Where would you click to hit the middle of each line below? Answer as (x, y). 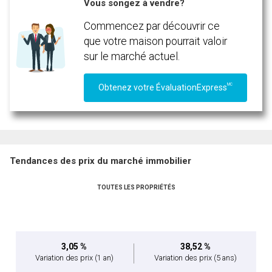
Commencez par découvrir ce (152, 26)
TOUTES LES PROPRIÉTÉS (136, 187)
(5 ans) (226, 257)
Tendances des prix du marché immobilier (100, 161)
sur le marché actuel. (132, 57)
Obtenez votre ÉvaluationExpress (163, 87)
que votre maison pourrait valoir (156, 42)
